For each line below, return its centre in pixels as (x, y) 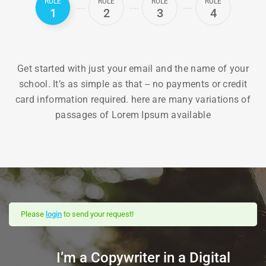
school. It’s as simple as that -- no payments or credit (133, 84)
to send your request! (98, 214)
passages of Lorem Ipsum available (133, 115)
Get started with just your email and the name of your (133, 68)
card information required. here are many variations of (133, 99)
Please (33, 214)
